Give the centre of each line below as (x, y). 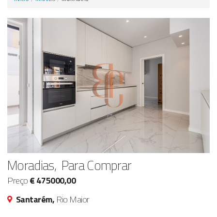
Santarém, (36, 199)
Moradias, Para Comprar (70, 165)
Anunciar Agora (38, 13)
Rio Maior (73, 199)
